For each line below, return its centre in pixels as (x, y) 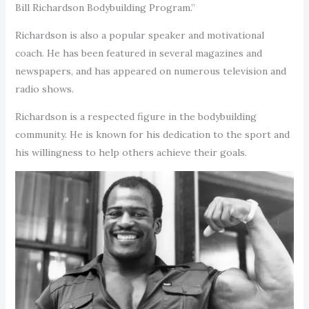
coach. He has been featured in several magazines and (138, 53)
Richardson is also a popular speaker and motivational (139, 35)
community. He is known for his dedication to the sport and (152, 134)
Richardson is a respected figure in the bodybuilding (136, 116)
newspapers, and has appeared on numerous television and (150, 71)
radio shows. (44, 89)
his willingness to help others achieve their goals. (131, 152)
